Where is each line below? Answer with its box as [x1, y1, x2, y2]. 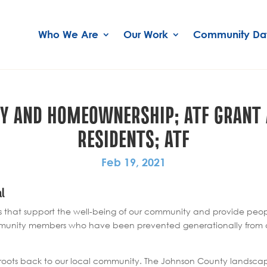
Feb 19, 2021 [101, 155, 166, 169]
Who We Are [38, 29, 98, 40]
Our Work [123, 29, 168, 40]
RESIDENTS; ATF [77, 123, 190, 152]
